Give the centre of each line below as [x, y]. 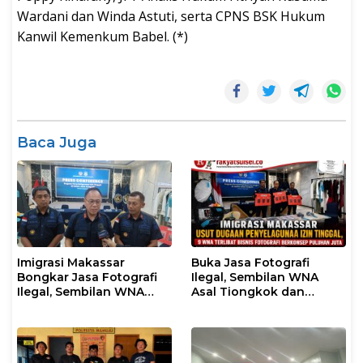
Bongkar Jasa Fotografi [87, 277]
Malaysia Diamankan [253, 306]
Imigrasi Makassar [71, 262]
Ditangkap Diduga [72, 306]
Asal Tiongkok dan [248, 291]
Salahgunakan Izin [73, 320]
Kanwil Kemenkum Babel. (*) [102, 36]
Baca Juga [57, 142]
